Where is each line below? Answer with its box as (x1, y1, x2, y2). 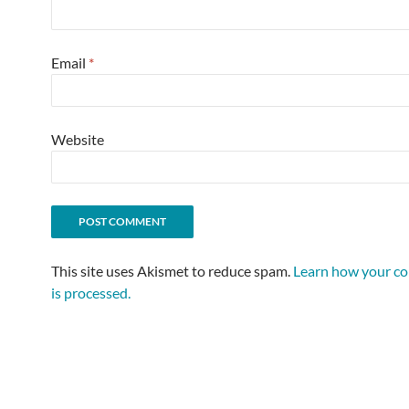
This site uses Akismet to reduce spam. (51, 262, 293, 279)
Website (51, 131, 104, 148)
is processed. (51, 284, 131, 301)
